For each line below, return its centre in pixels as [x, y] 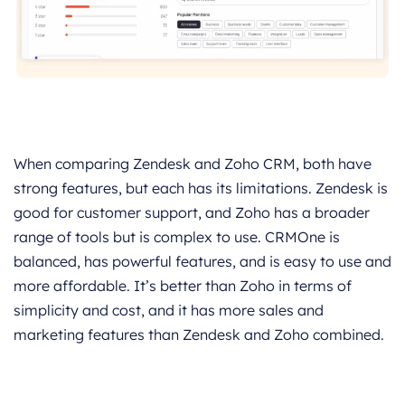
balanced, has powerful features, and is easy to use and [202, 262]
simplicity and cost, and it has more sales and [169, 311]
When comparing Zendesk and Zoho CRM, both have [193, 164]
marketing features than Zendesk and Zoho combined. [199, 335]
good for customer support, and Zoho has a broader [192, 213]
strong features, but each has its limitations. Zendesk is [201, 188]
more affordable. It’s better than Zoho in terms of [183, 286]
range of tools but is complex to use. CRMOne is [177, 237]
